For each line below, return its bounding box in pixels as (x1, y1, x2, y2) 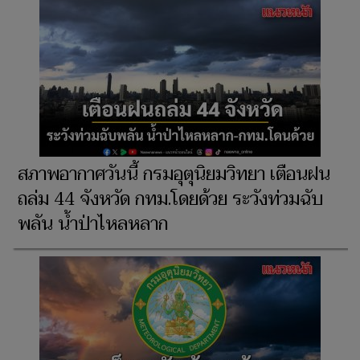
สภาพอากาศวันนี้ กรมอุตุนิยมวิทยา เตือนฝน (18, 159, 330, 190)
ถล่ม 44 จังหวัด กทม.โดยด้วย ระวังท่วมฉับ (18, 184, 323, 215)
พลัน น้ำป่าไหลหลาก (18, 209, 168, 240)
